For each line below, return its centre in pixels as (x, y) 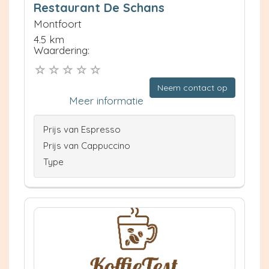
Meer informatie (106, 101)
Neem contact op (192, 88)
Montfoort (58, 23)
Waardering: (62, 50)
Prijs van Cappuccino (87, 146)
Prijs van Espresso (82, 130)
